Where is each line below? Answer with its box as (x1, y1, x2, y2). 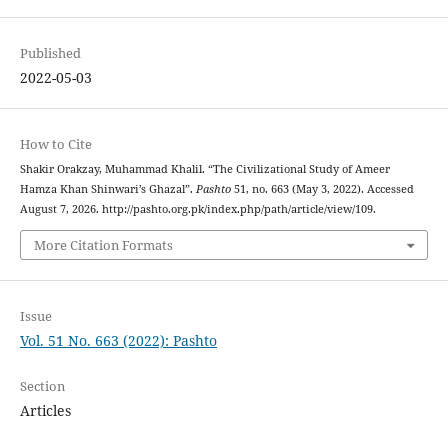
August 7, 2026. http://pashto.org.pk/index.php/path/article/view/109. (19, 202, 376, 217)
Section (19, 376, 65, 395)
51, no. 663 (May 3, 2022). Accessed (230, 182, 414, 197)
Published (19, 44, 81, 63)
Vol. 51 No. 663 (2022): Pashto (19, 330, 217, 350)
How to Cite (19, 135, 92, 154)
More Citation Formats (33, 235, 173, 254)
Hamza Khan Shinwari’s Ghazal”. (19, 182, 196, 197)
